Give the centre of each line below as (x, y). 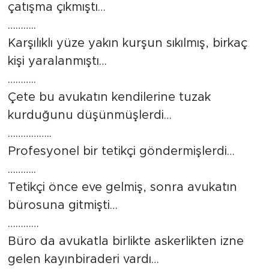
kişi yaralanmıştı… (57, 62)
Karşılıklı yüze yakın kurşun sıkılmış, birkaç (127, 44)
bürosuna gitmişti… (62, 206)
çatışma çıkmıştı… (56, 8)
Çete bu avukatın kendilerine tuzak (109, 98)
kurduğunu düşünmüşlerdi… (89, 116)
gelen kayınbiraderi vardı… (83, 260)
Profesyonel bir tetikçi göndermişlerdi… (121, 152)
